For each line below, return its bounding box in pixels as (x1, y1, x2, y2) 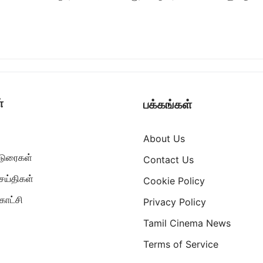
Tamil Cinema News (143, 217, 231, 230)
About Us (143, 133, 185, 145)
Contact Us (143, 154, 194, 166)
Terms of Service (143, 238, 218, 251)
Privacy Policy (143, 196, 206, 208)
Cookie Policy (143, 175, 205, 187)
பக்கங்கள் (143, 97, 192, 112)
